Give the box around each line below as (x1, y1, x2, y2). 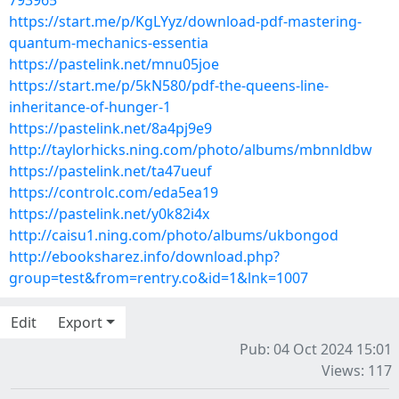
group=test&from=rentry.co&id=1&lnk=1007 (9, 268, 308, 288)
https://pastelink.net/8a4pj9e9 (9, 118, 212, 138)
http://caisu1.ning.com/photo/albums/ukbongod (9, 225, 338, 245)
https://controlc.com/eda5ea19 (9, 183, 218, 202)
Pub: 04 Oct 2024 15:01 (240, 339, 392, 359)
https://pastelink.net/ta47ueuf (9, 161, 212, 181)
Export (58, 313, 102, 332)
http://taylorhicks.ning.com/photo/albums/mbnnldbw (9, 140, 372, 159)
